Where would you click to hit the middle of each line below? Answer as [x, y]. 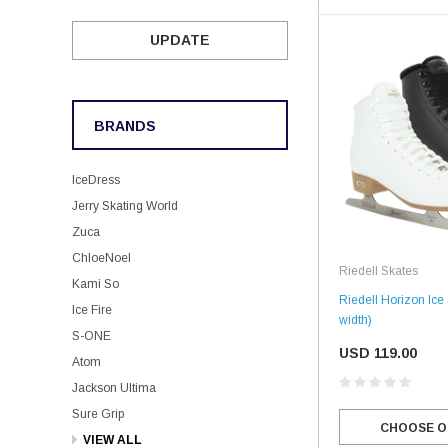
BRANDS [125, 126]
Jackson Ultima [114, 388]
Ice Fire [92, 310]
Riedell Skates [378, 271]
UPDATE [180, 40]
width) [355, 320]
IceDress [96, 180]
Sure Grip [98, 414]
